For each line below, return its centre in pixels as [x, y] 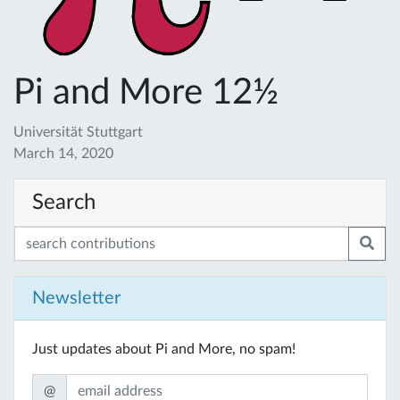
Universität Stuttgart [78, 132]
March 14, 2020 [63, 153]
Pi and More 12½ [146, 92]
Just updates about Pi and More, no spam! [164, 349]
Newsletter [76, 298]
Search [64, 202]
